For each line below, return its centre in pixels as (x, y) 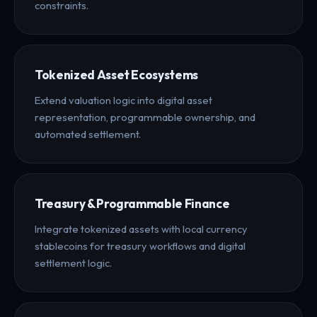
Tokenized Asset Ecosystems (117, 74)
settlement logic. (73, 263)
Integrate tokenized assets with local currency (141, 229)
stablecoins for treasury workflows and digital (140, 246)
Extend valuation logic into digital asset (123, 100)
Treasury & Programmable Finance (132, 203)
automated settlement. (88, 134)
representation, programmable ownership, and (145, 117)
